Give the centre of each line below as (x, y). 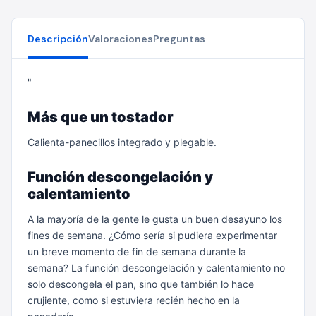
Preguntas (179, 39)
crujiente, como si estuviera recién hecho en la (134, 300)
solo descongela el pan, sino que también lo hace (141, 284)
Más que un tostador (101, 117)
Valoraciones (121, 39)
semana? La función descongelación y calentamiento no (156, 268)
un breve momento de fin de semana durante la (137, 251)
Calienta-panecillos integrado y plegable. (122, 142)
